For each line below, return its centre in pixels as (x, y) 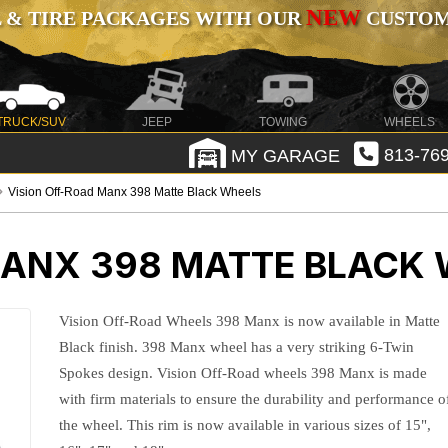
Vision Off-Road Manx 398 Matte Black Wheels (135, 192)
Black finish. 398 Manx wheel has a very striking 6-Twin (237, 347)
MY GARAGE (282, 155)
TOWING (283, 122)
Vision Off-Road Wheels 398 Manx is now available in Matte (250, 321)
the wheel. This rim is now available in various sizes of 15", (245, 425)
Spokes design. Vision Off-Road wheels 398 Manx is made (243, 373)
